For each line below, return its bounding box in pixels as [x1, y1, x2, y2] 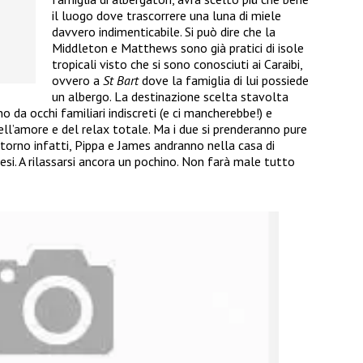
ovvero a [52, 71, 103, 88]
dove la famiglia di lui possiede [139, 71, 309, 88]
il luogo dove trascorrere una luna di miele [52, 6, 281, 23]
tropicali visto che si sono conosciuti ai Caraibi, [52, 55, 302, 72]
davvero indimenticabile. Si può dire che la [52, 23, 275, 40]
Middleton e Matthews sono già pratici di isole [52, 39, 304, 56]
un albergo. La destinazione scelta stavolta [52, 88, 288, 105]
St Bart [103, 71, 139, 88]
